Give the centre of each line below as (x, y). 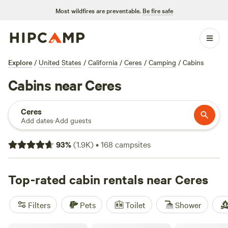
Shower (188, 205)
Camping (162, 62)
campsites (132, 144)
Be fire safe (158, 10)
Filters (39, 205)
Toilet (135, 205)
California (103, 62)
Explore (20, 62)
